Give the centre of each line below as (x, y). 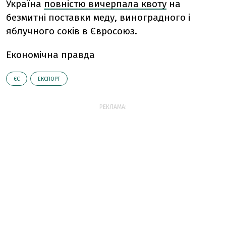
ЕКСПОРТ (49, 79)
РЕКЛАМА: (113, 107)
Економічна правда (50, 54)
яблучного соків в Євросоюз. (72, 31)
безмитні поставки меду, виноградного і (98, 17)
